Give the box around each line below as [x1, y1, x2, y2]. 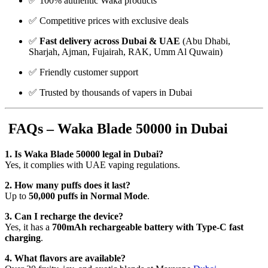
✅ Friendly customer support [29, 66, 138, 77]
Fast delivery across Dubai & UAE [39, 35, 180, 46]
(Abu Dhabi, [180, 35, 230, 46]
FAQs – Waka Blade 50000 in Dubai [5, 120, 228, 136]
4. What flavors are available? [5, 252, 126, 263]
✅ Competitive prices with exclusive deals [29, 15, 188, 26]
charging [5, 232, 41, 243]
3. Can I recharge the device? [5, 211, 123, 221]
